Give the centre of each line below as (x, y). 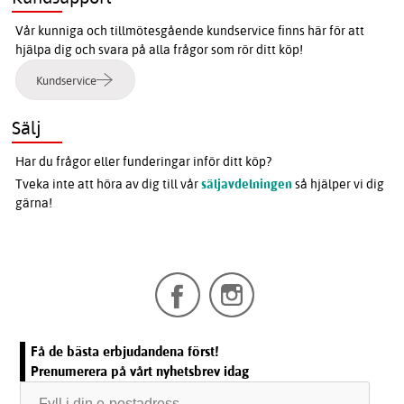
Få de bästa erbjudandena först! (125, 352)
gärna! (34, 203)
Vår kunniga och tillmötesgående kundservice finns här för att (190, 31)
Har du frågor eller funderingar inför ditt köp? (144, 162)
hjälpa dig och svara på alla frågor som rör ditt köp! (160, 50)
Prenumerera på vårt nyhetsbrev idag (140, 372)
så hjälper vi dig (339, 184)
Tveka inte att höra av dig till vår (109, 184)
